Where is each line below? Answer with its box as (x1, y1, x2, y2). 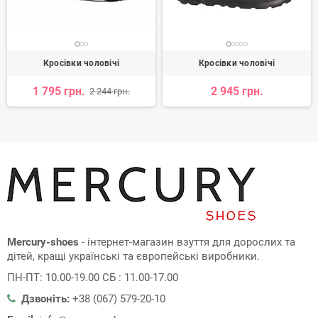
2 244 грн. (89, 86, 130, 97)
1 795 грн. (33, 84, 85, 99)
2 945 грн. (210, 84, 263, 99)
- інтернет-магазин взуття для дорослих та (79, 236, 295, 249)
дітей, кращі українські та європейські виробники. (7, 250, 260, 263)
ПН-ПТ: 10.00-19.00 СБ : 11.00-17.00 (7, 271, 178, 285)
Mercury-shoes (7, 236, 79, 249)
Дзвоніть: (21, 292, 70, 306)
